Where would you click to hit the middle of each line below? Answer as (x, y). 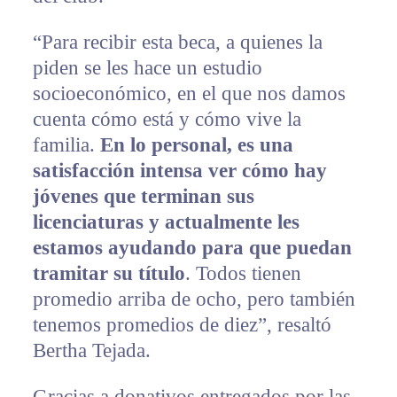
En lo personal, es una (196, 145)
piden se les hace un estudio (147, 68)
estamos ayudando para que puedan (192, 248)
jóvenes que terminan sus (143, 197)
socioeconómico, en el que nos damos (189, 94)
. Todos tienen (243, 274)
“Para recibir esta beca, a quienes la (177, 43)
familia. (66, 145)
